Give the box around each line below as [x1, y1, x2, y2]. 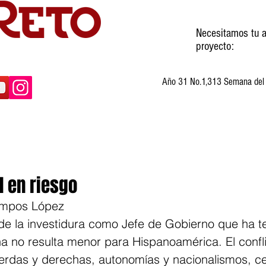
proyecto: [196, 40, 234, 53]
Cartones [131, 141, 166, 151]
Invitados [59, 141, 94, 151]
